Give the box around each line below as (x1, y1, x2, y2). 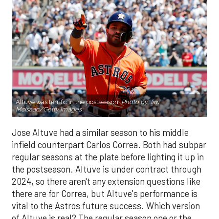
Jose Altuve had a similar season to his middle (12, 127, 189, 138)
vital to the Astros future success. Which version (12, 200, 200, 211)
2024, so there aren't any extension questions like (12, 175, 200, 187)
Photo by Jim (121, 98, 159, 106)
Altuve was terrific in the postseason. (16, 98, 121, 106)
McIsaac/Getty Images (16, 105, 82, 113)
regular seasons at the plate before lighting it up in (12, 151, 204, 162)
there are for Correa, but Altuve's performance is (12, 188, 197, 199)
